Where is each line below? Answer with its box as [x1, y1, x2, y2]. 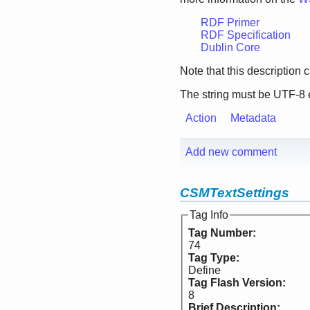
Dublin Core [201, 42, 260, 54]
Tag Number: [188, 227, 259, 239]
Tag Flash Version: [188, 277, 289, 289]
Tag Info [190, 209, 228, 221]
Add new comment [185, 146, 277, 158]
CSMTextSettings [180, 185, 289, 201]
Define [188, 264, 221, 277]
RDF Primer [201, 17, 259, 29]
